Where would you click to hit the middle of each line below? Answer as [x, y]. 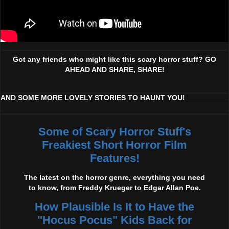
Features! [114, 158]
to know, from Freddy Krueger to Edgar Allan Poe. [114, 188]
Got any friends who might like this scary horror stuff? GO [114, 59]
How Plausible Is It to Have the [114, 207]
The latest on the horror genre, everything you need [114, 178]
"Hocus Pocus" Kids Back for [114, 220]
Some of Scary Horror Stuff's [114, 131]
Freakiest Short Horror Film [114, 145]
